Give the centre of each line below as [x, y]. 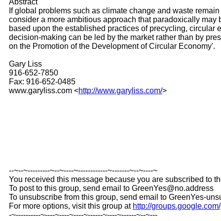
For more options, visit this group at [71, 206]
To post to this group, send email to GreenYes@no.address [111, 188]
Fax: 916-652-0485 [42, 81]
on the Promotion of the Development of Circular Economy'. [112, 46]
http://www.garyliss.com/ [120, 90]
